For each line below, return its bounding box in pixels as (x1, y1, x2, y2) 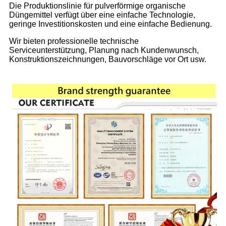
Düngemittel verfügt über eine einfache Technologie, (9, 11, 195, 20)
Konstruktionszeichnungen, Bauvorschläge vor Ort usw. (9, 55, 206, 64)
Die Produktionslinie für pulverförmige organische (9, 2, 186, 11)
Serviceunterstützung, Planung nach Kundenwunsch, (9, 46, 199, 55)
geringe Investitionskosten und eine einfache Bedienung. (9, 20, 212, 29)
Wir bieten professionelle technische (9, 37, 139, 46)
